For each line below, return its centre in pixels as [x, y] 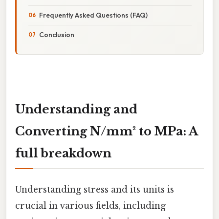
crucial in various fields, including [90, 206]
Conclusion [57, 34]
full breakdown [63, 153]
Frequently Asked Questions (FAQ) [93, 15]
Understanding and [76, 109]
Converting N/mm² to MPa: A [107, 131]
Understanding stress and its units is [95, 189]
